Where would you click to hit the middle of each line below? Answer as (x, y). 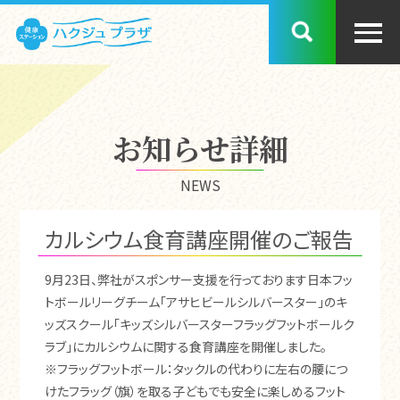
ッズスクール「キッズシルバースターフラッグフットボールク (199, 325)
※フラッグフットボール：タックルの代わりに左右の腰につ (196, 369)
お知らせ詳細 (200, 148)
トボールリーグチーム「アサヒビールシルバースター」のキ (196, 302)
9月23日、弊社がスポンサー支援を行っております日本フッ (198, 280)
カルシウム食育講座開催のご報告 (199, 238)
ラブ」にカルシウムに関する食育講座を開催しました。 (185, 347)
